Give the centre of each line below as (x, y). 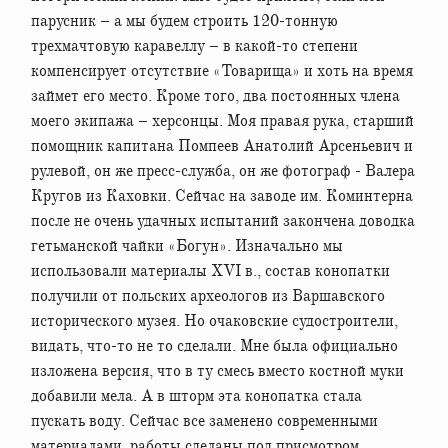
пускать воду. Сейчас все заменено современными (204, 420)
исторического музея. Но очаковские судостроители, (214, 320)
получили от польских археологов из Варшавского (208, 295)
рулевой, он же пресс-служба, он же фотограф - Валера (223, 170)
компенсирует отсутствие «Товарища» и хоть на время (222, 70)
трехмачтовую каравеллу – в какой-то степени (194, 45)
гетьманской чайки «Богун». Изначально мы (187, 245)
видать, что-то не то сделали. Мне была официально (214, 345)
